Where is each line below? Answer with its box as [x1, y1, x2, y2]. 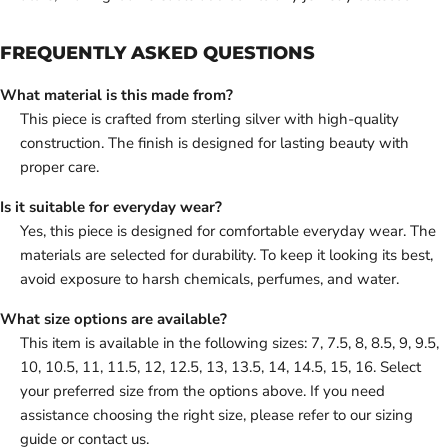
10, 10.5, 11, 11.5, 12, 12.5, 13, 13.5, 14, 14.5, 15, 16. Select [20, 357, 421, 378]
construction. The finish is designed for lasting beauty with [20, 133, 409, 154]
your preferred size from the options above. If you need [20, 381, 385, 402]
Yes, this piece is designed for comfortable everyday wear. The [20, 221, 436, 242]
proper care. [20, 157, 99, 178]
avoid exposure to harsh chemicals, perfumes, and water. [20, 269, 399, 290]
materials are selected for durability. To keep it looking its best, [20, 245, 433, 266]
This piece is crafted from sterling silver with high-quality [20, 109, 399, 130]
